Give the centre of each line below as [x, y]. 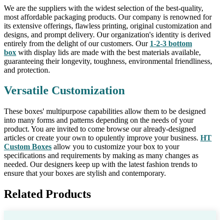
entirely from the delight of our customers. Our [77, 43]
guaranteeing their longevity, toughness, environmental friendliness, [108, 61]
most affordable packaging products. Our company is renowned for [108, 17]
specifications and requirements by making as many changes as [101, 156]
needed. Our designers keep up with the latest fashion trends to [101, 165]
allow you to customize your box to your [115, 147]
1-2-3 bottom [171, 43]
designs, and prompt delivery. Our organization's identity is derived [107, 34]
